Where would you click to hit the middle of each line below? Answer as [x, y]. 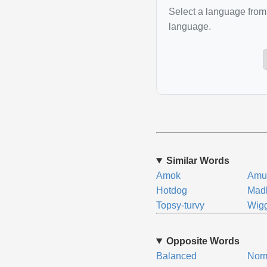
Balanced [176, 256]
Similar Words [198, 161]
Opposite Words [203, 241]
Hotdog [171, 190]
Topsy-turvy [180, 205]
